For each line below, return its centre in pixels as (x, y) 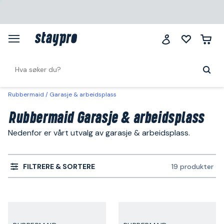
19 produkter (192, 166)
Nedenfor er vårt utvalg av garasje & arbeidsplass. (99, 133)
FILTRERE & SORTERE (59, 166)
